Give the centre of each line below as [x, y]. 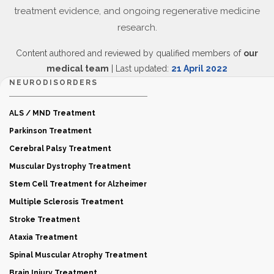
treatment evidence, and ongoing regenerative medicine [137, 11]
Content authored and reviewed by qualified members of [130, 53]
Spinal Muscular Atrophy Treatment [78, 255]
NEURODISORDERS [54, 82]
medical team [78, 68]
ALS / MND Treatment [52, 113]
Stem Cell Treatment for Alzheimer [78, 184]
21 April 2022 [199, 68]
